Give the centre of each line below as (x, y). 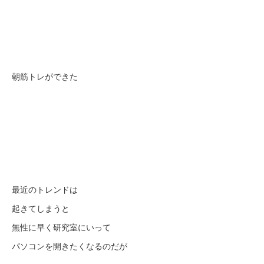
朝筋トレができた (45, 76)
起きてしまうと (41, 208)
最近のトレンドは (45, 189)
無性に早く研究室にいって (61, 227)
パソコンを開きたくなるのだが (70, 246)
